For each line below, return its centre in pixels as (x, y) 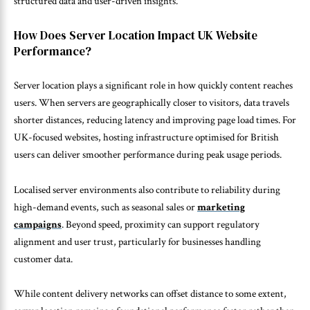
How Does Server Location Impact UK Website (136, 35)
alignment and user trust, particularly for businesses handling (137, 241)
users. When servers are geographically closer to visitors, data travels (152, 103)
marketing (221, 207)
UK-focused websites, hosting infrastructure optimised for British (146, 138)
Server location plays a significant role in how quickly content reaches (153, 86)
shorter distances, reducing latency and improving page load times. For (155, 120)
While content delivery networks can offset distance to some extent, (150, 294)
